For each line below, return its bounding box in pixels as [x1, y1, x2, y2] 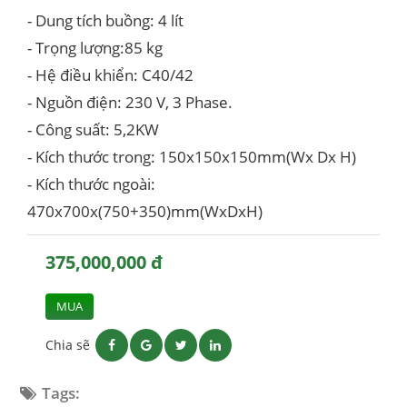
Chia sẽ [45, 336, 94, 353]
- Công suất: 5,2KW [27, 119, 159, 140]
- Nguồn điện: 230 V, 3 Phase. [27, 92, 233, 113]
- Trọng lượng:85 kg [27, 37, 163, 58]
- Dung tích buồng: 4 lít [27, 10, 184, 31]
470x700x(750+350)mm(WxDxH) [27, 201, 263, 222]
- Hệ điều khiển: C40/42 [27, 65, 194, 85]
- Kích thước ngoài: [27, 174, 155, 194]
